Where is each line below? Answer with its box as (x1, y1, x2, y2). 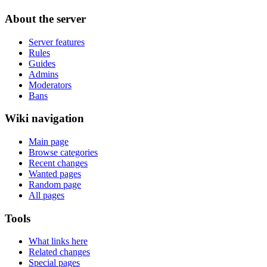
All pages (29, 190, 64, 201)
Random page (29, 179, 81, 190)
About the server (5, 12, 86, 25)
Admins (29, 69, 58, 79)
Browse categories (29, 147, 98, 158)
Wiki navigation (5, 112, 84, 125)
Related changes (29, 247, 90, 257)
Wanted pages (29, 169, 81, 179)
